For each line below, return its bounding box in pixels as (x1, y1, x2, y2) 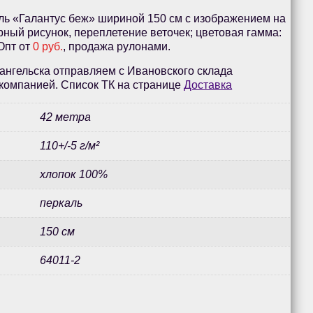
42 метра (40, 111, 92, 124)
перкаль (40, 197, 83, 210)
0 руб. (33, 41, 64, 53)
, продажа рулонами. (63, 41, 171, 53)
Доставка (184, 79, 233, 92)
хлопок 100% (40, 168, 108, 181)
